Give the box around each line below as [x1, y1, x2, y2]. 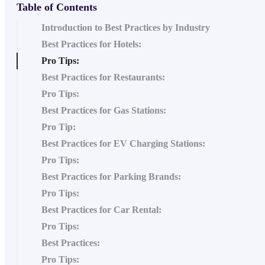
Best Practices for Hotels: [41, 38, 141, 49]
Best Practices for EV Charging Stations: [41, 138, 205, 148]
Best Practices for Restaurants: [41, 72, 165, 82]
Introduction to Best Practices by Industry [41, 22, 210, 33]
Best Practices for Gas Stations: [41, 105, 166, 115]
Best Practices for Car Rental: [41, 204, 161, 215]
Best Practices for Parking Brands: [41, 171, 181, 182]
